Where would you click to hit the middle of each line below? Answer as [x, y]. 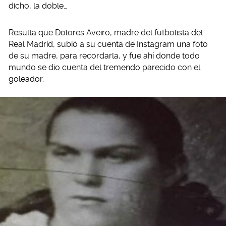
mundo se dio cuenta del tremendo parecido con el [104, 67]
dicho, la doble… [38, 6]
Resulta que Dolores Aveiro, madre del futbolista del [106, 33]
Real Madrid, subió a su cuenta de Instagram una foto [108, 44]
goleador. [26, 79]
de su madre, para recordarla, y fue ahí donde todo [104, 56]
